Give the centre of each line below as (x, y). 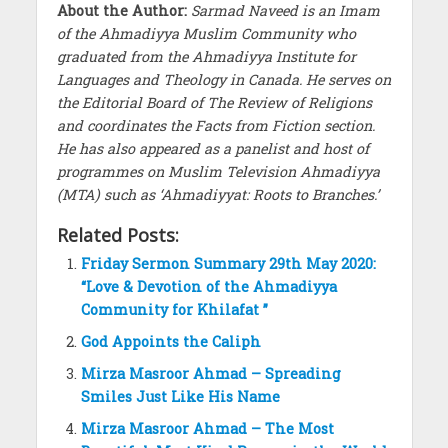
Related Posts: (117, 235)
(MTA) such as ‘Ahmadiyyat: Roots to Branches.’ (217, 195)
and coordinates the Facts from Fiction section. (215, 126)
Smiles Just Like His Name (180, 397)
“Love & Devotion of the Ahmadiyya (208, 287)
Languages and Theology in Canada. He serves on (223, 80)
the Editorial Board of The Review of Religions (214, 103)
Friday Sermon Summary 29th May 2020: (228, 264)
